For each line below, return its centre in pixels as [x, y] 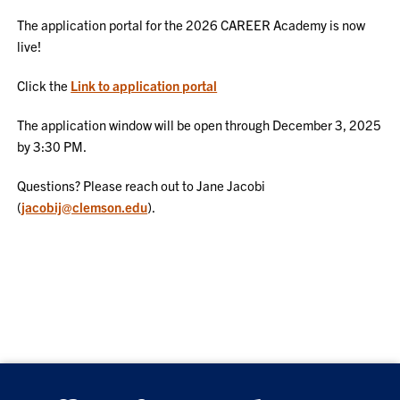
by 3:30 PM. [52, 146]
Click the [44, 85]
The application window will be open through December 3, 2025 [200, 125]
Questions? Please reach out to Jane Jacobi [142, 185]
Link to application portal [144, 85]
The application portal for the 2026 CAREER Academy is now [192, 25]
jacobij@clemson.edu [85, 207]
